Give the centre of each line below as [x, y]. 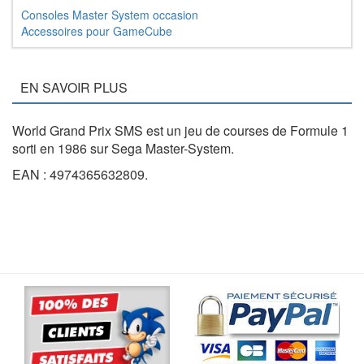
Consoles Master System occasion [110, 15]
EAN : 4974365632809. [80, 175]
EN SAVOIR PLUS [74, 88]
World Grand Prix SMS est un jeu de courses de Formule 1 [180, 131]
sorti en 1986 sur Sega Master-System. [123, 149]
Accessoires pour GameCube [97, 31]
